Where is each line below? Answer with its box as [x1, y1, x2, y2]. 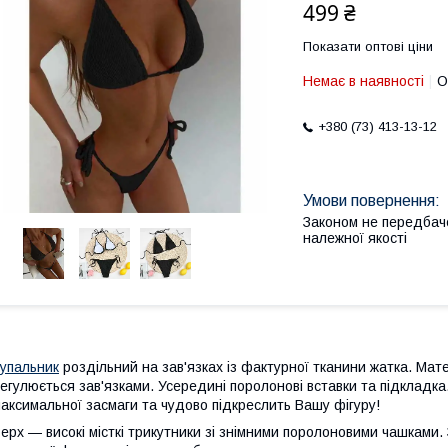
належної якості [303, 230, 407, 246]
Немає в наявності [303, 73, 424, 89]
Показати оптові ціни [303, 39, 433, 54]
